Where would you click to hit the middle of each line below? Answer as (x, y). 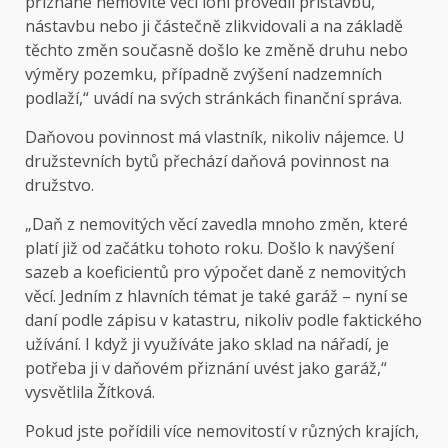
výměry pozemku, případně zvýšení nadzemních (203, 73)
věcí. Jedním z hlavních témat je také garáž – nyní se (216, 295)
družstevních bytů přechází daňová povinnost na (207, 160)
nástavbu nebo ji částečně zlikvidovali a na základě (214, 25)
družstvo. (59, 184)
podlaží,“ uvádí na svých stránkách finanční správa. (213, 97)
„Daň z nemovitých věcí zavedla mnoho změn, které (216, 223)
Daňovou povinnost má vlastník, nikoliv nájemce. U (215, 136)
